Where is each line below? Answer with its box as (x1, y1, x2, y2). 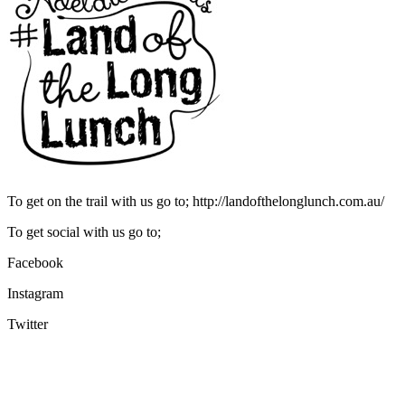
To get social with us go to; (7, 223, 161, 240)
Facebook (7, 254, 63, 270)
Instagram (7, 285, 63, 301)
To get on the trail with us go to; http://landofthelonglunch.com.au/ (7, 193, 384, 209)
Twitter (7, 316, 48, 332)
